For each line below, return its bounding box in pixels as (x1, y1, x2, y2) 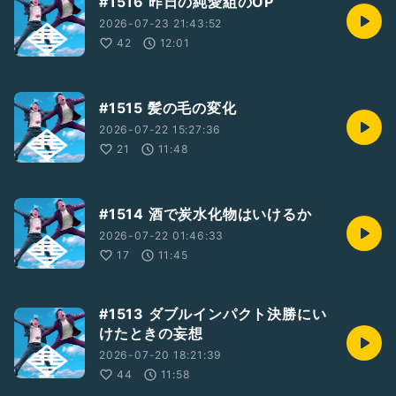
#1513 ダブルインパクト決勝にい (99, 305, 327, 323)
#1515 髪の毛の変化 (99, 99, 237, 117)
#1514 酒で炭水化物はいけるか (99, 205, 312, 223)
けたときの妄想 (99, 324, 203, 342)
